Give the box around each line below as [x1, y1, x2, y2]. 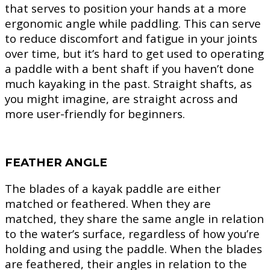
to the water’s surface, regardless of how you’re [5, 225, 260, 241]
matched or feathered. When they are [5, 195, 211, 211]
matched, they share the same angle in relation [5, 210, 264, 226]
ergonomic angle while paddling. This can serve [5, 16, 261, 31]
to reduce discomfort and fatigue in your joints [5, 31, 257, 46]
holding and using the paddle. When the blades [5, 240, 262, 256]
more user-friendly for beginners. [5, 106, 185, 122]
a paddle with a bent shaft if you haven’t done [5, 61, 254, 77]
